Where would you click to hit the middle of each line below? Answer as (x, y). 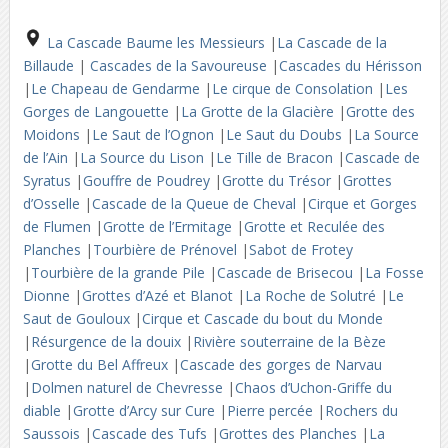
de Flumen (58, 226)
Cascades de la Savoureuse (178, 65)
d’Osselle (53, 203)
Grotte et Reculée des (314, 226)
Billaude (50, 65)
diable (43, 410)
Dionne (48, 295)
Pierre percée (271, 410)
